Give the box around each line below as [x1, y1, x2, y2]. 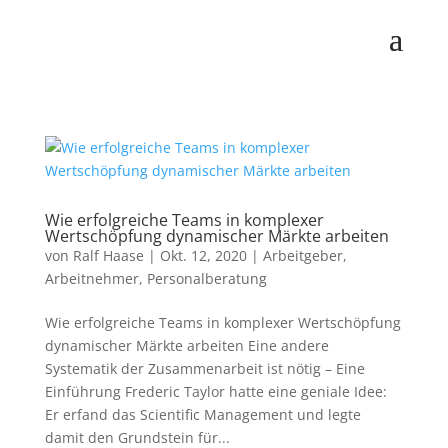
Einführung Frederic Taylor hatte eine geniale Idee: [44, 382, 387, 401]
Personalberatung [146, 269, 267, 288]
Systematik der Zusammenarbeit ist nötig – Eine [44, 359, 365, 378]
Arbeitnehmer [44, 269, 139, 288]
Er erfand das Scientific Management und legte [44, 405, 361, 424]
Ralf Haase [72, 246, 144, 265]
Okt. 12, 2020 [159, 246, 247, 265]
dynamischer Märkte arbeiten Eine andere [44, 336, 329, 355]
